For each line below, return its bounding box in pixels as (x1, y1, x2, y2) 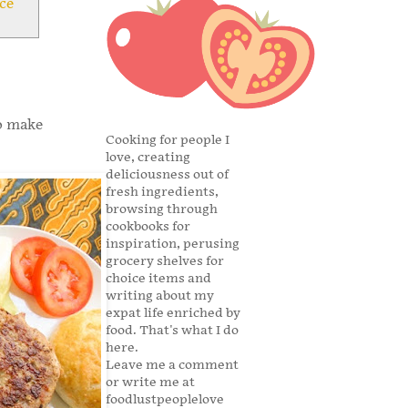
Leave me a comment (106, 357, 239, 373)
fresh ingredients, (106, 184, 219, 200)
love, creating (106, 149, 190, 166)
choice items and (106, 270, 211, 287)
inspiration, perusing (106, 236, 240, 252)
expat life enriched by (106, 305, 240, 321)
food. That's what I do (106, 322, 239, 339)
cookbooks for (106, 219, 190, 235)
